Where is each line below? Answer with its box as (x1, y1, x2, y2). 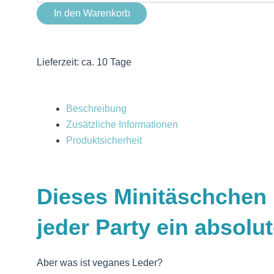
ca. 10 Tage (81, 57, 131, 68)
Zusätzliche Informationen (66, 119, 178, 130)
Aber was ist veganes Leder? (37, 257, 163, 268)
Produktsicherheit (66, 135, 142, 146)
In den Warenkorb (53, 8, 130, 19)
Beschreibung (66, 103, 127, 114)
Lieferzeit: (37, 57, 81, 68)
